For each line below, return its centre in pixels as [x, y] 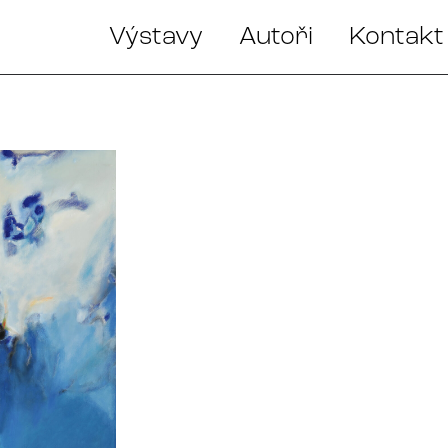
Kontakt [396, 37]
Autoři [276, 37]
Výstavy [156, 37]
